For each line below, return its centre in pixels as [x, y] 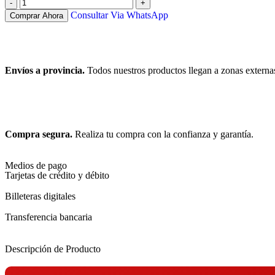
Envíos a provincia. [45, 71]
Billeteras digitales [40, 196]
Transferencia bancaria [48, 217]
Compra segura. [39, 134]
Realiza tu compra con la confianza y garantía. [163, 134]
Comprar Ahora [37, 16]
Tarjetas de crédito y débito [57, 176]
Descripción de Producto [53, 249]
